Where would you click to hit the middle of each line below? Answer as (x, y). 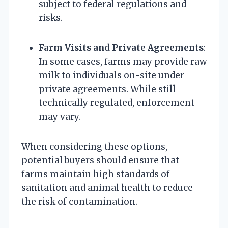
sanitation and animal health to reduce (107, 188)
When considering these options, (94, 146)
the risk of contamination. (79, 201)
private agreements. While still (107, 89)
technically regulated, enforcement (117, 103)
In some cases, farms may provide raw (123, 61)
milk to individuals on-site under (111, 75)
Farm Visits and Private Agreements (121, 48)
